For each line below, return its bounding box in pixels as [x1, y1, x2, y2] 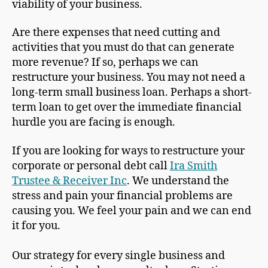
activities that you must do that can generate [12, 41, 234, 55]
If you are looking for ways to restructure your [12, 144, 245, 158]
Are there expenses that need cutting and [12, 26, 220, 40]
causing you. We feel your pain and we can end [12, 203, 251, 218]
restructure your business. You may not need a [12, 71, 245, 85]
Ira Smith [170, 159, 217, 173]
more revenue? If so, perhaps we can [12, 56, 199, 70]
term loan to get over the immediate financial [12, 100, 242, 115]
